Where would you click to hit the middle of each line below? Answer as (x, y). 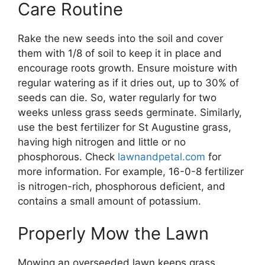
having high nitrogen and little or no (102, 142)
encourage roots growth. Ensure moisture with (127, 68)
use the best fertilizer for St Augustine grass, (125, 127)
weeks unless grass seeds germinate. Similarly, (130, 112)
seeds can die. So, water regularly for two (117, 97)
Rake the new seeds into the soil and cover (120, 38)
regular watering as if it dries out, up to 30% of (128, 83)
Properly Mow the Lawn (113, 234)
